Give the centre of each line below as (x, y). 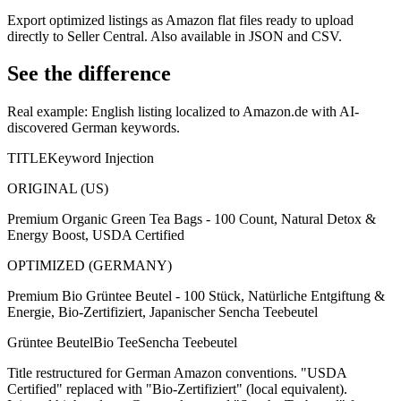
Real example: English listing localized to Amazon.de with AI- (183, 112)
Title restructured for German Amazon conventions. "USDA (177, 373)
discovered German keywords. (94, 128)
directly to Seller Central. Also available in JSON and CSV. (175, 36)
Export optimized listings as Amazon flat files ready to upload (180, 20)
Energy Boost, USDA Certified (96, 235)
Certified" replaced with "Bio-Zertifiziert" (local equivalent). (177, 389)
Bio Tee (115, 343)
